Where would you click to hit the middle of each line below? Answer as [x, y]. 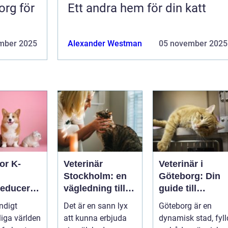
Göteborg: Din [190, 176]
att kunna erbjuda [95, 218]
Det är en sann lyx [96, 206]
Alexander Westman [105, 43]
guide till [178, 188]
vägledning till [94, 188]
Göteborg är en [185, 206]
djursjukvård [186, 200]
